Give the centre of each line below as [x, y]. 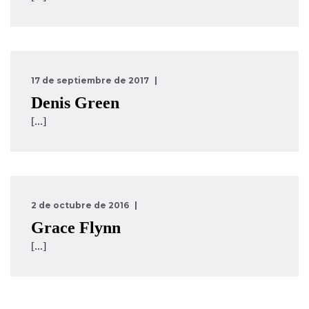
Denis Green [75, 102]
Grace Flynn [76, 227]
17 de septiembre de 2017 [90, 80]
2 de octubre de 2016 [80, 205]
